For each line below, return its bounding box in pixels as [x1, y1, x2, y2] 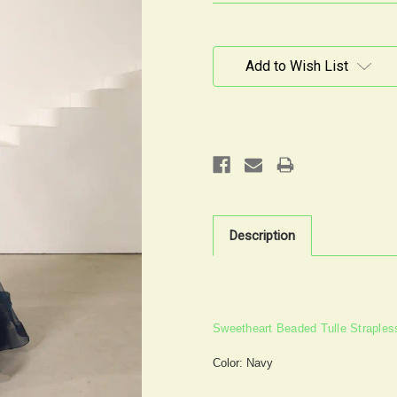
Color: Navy [213, 355, 276, 370]
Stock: [213, 50, 245, 64]
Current [213, 33, 249, 47]
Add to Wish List [245, 57, 348, 74]
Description [230, 227, 295, 244]
